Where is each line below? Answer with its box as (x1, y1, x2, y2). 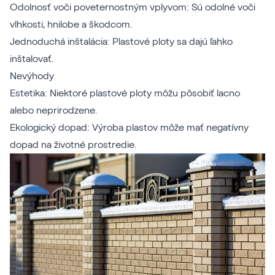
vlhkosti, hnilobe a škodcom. (10, 19, 132, 29)
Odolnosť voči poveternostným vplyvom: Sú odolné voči (10, 2, 255, 12)
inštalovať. (10, 53, 53, 64)
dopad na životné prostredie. (10, 139, 136, 150)
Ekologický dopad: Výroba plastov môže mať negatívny (10, 122, 249, 133)
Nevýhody (10, 71, 54, 81)
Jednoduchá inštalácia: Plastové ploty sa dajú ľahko (10, 36, 233, 47)
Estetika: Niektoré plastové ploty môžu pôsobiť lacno (10, 88, 240, 98)
